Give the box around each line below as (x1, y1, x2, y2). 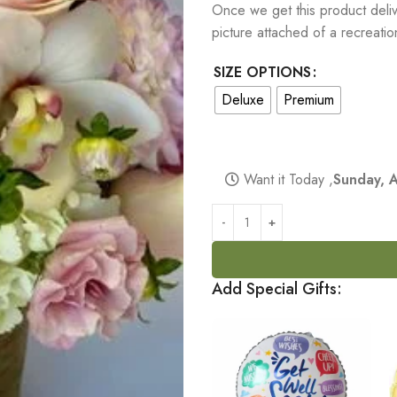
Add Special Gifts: (212, 276, 342, 300)
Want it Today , (239, 168, 333, 190)
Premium (284, 89, 334, 110)
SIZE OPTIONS (214, 61, 311, 82)
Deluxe (222, 89, 264, 110)
